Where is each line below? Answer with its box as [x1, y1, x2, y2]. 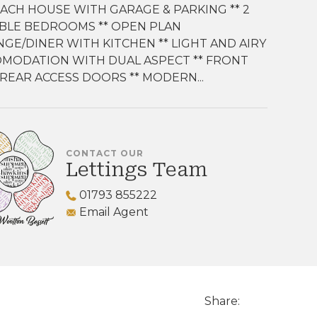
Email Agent [76, 204, 149, 219]
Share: [204, 294, 240, 309]
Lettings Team [66, 157, 207, 181]
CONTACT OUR [66, 147, 144, 158]
